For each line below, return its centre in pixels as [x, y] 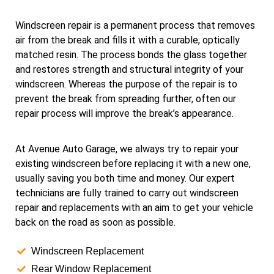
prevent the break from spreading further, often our [126, 98]
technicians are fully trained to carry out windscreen [127, 193]
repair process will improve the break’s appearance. [124, 113]
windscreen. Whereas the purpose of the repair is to [126, 84]
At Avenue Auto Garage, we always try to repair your [127, 149]
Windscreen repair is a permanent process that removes [135, 25]
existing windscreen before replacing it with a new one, [133, 164]
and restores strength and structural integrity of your [129, 69]
